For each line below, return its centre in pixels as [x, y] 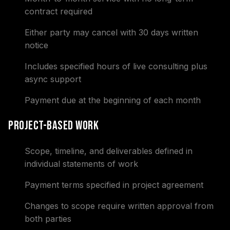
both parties [48, 219]
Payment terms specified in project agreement [114, 185]
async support [53, 79]
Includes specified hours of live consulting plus [116, 66]
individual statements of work [81, 164]
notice [36, 45]
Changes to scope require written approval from [119, 206]
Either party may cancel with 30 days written [111, 32]
